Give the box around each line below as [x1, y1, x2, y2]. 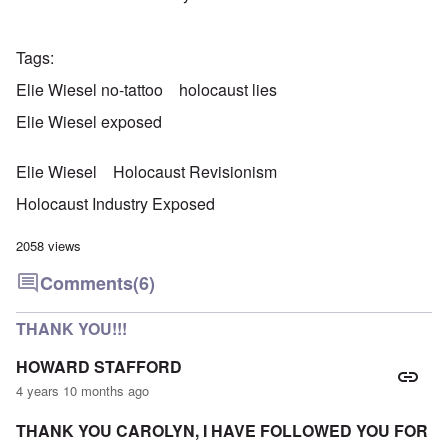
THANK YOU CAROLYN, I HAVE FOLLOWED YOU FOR [16, 419, 428, 443]
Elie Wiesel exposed [16, 110, 162, 134]
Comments [40, 270, 133, 297]
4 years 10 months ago [16, 381, 149, 401]
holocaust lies [179, 78, 277, 102]
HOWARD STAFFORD [16, 355, 182, 379]
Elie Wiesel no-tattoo [16, 78, 163, 102]
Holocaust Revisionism [113, 160, 277, 184]
